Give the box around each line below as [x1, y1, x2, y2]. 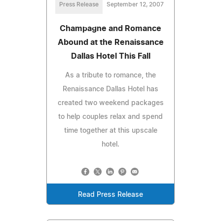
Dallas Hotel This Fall [71, 52, 150, 60]
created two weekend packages [57, 99, 164, 107]
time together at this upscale [64, 127, 157, 134]
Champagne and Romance [60, 24, 161, 33]
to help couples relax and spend [58, 113, 163, 120]
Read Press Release [78, 191, 143, 198]
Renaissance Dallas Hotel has [63, 85, 158, 93]
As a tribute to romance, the [65, 72, 156, 79]
